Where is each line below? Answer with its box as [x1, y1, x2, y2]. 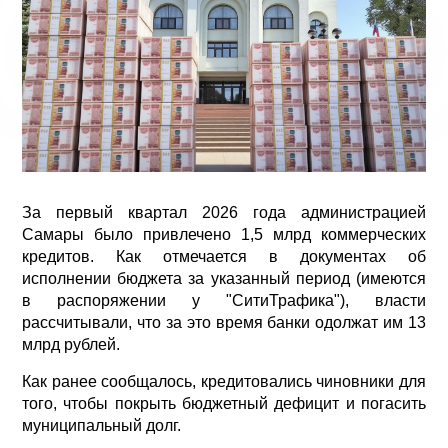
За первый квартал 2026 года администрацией [22, 204, 426, 222]
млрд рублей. [22, 336, 120, 354]
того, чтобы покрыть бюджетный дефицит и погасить [22, 395, 426, 413]
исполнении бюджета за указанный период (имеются [22, 270, 426, 288]
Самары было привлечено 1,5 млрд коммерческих [22, 226, 426, 244]
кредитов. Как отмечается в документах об [22, 248, 426, 266]
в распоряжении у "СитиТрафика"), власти [22, 292, 426, 310]
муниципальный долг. [22, 417, 181, 435]
